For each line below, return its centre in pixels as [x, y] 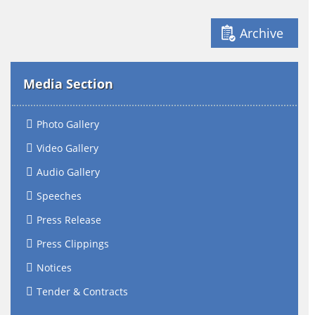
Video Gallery [67, 148]
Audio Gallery [68, 172]
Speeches [59, 196]
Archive [262, 33]
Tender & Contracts [82, 291]
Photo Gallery [68, 124]
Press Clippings [73, 244]
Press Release [69, 220]
